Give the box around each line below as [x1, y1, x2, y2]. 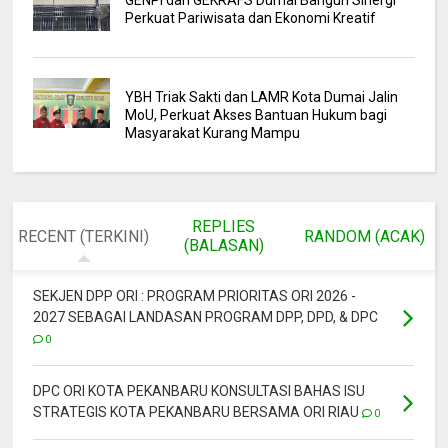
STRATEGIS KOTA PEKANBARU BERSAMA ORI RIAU [33, 404, 360, 421]
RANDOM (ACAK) [303, 226, 425, 246]
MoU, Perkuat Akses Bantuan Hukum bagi [124, 107, 387, 124]
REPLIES [192, 217, 256, 237]
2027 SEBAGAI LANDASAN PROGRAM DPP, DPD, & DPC [33, 309, 379, 326]
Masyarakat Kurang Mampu [124, 125, 300, 142]
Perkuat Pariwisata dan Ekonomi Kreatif [124, 10, 376, 27]
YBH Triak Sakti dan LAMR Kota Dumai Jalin [124, 89, 398, 106]
